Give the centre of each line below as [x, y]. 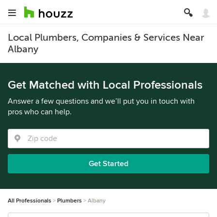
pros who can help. [40, 112]
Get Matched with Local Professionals [105, 85]
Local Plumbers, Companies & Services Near [106, 38]
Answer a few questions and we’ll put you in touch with [101, 101]
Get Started [108, 164]
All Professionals [30, 201]
